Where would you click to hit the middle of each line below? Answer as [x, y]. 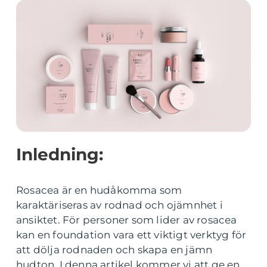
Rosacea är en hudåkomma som [99, 190]
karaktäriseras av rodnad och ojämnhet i [119, 205]
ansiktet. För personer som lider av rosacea [127, 220]
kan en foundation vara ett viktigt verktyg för [131, 235]
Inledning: [60, 154]
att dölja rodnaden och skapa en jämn [114, 250]
